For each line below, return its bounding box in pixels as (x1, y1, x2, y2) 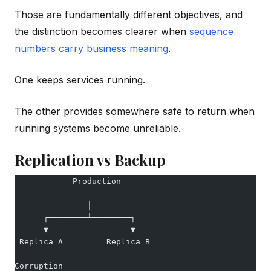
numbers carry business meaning (15, 42, 168, 54)
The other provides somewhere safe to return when (15, 105, 255, 117)
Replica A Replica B (15, 237, 150, 246)
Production (15, 176, 121, 186)
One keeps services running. (15, 73, 145, 86)
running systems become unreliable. (15, 122, 181, 134)
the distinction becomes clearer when (15, 25, 189, 38)
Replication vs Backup (15, 149, 166, 169)
